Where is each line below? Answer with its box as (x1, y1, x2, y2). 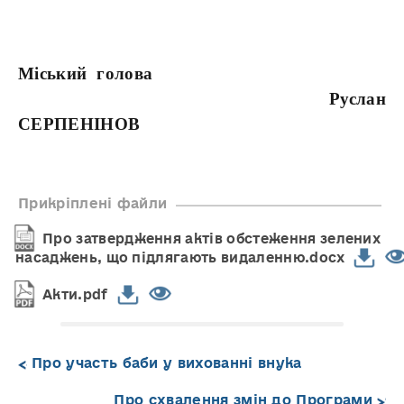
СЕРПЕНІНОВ (18, 115, 141, 134)
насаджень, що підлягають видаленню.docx (15, 250, 345, 266)
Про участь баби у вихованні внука (32, 355, 302, 372)
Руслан (18, 89, 386, 109)
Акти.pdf (42, 287, 108, 303)
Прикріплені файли (18, 196, 168, 212)
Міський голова (18, 64, 386, 84)
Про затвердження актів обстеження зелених (42, 231, 381, 247)
